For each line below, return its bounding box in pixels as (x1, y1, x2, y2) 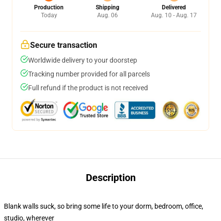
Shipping (95, 4, 119, 11)
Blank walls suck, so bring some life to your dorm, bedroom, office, (4, 202, 203, 210)
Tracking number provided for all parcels (28, 70, 150, 78)
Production (34, 4, 64, 11)
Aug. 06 (97, 12, 118, 19)
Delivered (162, 4, 186, 11)
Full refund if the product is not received (28, 84, 148, 92)
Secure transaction (30, 40, 97, 50)
